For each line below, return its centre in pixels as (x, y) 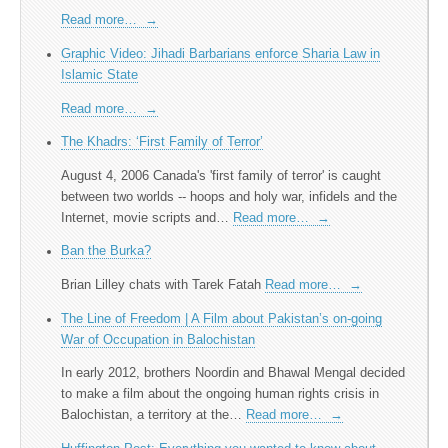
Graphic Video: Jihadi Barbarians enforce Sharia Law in (220, 53)
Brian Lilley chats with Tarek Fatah (163, 284)
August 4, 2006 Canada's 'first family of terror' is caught (221, 175)
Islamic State (99, 74)
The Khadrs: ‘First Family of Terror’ (162, 142)
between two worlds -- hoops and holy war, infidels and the (229, 196)
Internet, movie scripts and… (147, 217)
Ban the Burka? (106, 251)
